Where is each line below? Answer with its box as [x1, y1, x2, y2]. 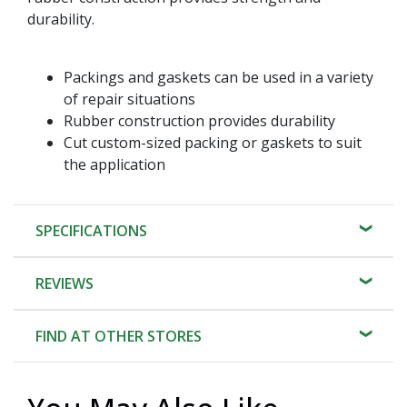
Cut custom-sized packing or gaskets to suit [64, 132, 362, 153]
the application [64, 154, 165, 174]
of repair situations [64, 88, 195, 109]
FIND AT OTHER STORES [35, 325, 202, 346]
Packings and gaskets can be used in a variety [64, 66, 373, 87]
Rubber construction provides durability [64, 110, 335, 131]
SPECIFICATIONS [35, 220, 147, 241]
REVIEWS [35, 273, 94, 293]
